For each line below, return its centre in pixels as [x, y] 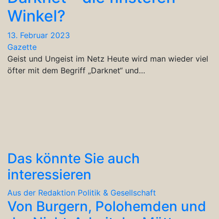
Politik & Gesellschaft [117, 192]
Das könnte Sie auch [74, 158]
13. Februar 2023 [39, 35]
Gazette [22, 47]
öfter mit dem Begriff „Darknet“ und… [76, 70]
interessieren [49, 174]
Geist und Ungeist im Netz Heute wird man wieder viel [108, 58]
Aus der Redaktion [41, 192]
